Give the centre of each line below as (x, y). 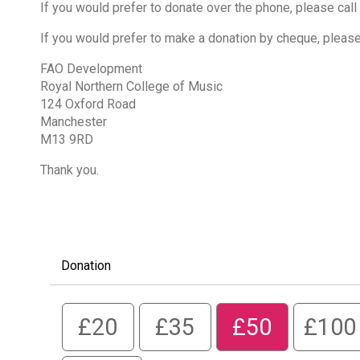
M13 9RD (66, 139)
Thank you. (69, 170)
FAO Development (91, 68)
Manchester (73, 121)
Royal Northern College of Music (131, 86)
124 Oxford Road (88, 104)
